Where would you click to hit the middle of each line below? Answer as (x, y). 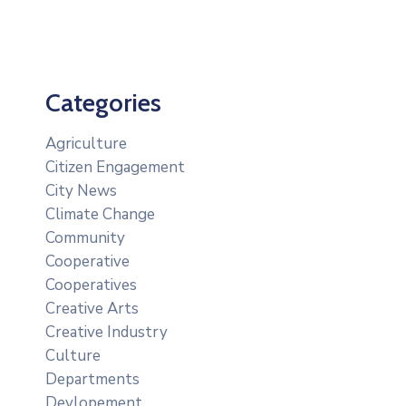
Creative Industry (106, 332)
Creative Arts (92, 308)
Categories (103, 102)
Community (85, 237)
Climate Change (100, 214)
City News (81, 190)
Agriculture (86, 143)
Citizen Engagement (115, 167)
